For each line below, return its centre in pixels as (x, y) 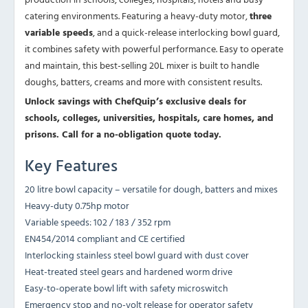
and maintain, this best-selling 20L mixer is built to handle (142, 65)
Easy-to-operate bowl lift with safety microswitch (126, 288)
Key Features (71, 165)
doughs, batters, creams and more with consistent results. (143, 82)
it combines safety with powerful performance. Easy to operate (154, 49)
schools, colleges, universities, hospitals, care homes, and (149, 118)
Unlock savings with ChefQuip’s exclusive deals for (135, 101)
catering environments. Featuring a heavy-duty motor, (137, 16)
